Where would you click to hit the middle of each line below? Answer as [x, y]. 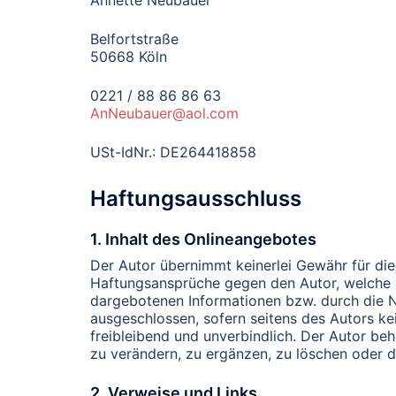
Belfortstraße [134, 39]
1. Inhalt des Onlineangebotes [203, 240]
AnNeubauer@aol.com [164, 113]
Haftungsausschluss [196, 198]
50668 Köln [129, 57]
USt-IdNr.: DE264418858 [173, 152]
